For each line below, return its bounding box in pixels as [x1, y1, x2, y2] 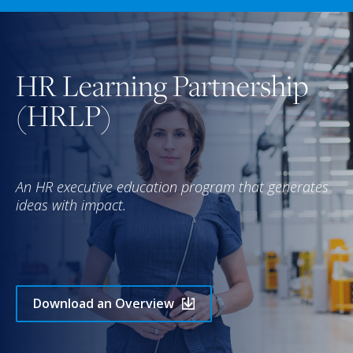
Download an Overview [33, 294, 174, 312]
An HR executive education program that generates [16, 176, 329, 196]
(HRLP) [16, 95, 112, 136]
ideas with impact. [16, 195, 126, 214]
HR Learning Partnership [16, 65, 308, 106]
